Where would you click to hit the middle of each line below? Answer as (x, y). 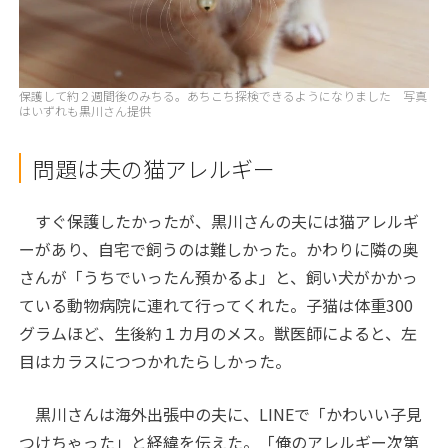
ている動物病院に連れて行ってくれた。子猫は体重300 (216, 305)
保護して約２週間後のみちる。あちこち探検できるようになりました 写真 (223, 96)
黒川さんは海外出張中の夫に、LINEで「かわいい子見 (221, 414)
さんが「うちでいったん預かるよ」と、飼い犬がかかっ (219, 277)
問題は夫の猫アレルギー (154, 168)
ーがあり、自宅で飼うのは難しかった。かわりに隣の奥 (219, 249)
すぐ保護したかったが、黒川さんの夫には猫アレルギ (219, 221)
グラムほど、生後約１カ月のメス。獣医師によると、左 (218, 333)
